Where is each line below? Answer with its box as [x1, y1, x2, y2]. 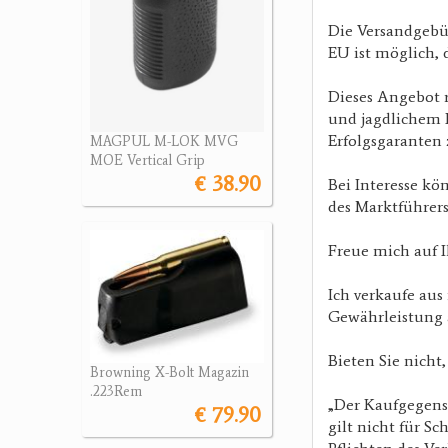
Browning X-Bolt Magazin [90, 364, 249, 382]
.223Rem [90, 383, 142, 401]
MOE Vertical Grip [90, 152, 205, 170]
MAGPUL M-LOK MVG [90, 133, 238, 151]
